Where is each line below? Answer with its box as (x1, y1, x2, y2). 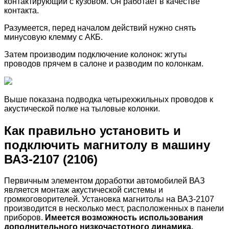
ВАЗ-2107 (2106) (4, 152, 98, 166)
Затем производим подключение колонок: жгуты (4, 50, 187, 59)
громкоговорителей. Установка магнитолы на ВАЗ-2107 (4, 195, 214, 204)
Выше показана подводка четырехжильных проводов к (4, 95, 213, 104)
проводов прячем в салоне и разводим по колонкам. (4, 59, 203, 68)
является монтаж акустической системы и (4, 186, 163, 195)
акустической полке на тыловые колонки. (4, 104, 160, 113)
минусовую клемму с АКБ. (4, 32, 103, 41)
